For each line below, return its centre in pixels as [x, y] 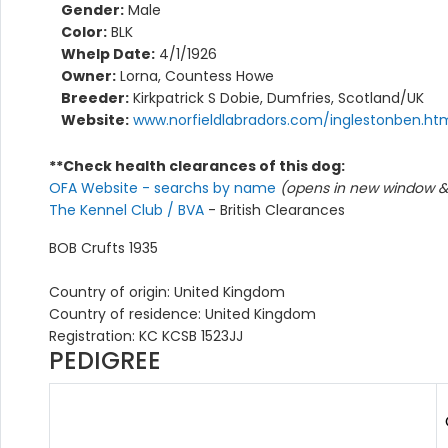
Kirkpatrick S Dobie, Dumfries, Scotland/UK [276, 97]
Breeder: [95, 97]
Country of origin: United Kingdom [167, 291]
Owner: [88, 75]
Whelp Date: [108, 53]
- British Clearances [276, 209]
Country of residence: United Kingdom [182, 313]
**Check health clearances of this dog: [197, 165]
